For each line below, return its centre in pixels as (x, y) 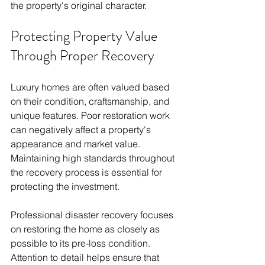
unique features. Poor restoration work (91, 116)
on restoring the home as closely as (86, 229)
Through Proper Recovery (83, 56)
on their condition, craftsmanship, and (91, 101)
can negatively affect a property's (82, 130)
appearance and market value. (77, 144)
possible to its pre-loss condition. (82, 243)
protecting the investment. (65, 187)
